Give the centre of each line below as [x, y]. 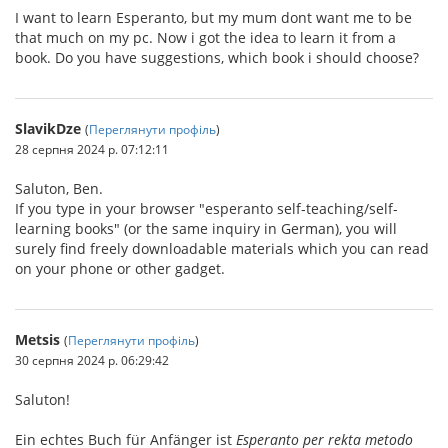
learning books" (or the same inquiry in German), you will [206, 228]
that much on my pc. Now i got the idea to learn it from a [205, 37]
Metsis [37, 339]
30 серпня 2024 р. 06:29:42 [92, 360]
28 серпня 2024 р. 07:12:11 [92, 149]
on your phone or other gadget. [120, 268]
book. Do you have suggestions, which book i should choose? [217, 57]
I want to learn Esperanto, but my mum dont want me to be [213, 17]
